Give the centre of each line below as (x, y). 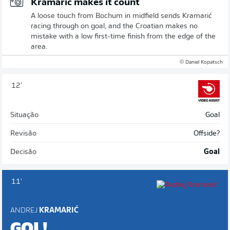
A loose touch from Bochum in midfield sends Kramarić (121, 16)
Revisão (23, 133)
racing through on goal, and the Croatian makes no (114, 26)
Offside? (207, 133)
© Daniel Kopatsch (201, 62)
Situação (24, 115)
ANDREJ (24, 210)
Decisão (23, 152)
